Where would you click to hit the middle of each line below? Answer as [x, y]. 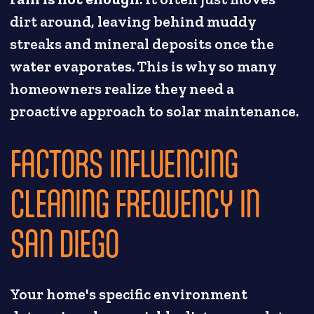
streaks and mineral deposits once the [142, 45]
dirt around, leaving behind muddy [133, 22]
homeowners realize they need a [122, 89]
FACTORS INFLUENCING [124, 163]
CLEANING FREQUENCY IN [135, 203]
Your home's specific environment [129, 294]
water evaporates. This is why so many [143, 67]
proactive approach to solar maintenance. [155, 112]
